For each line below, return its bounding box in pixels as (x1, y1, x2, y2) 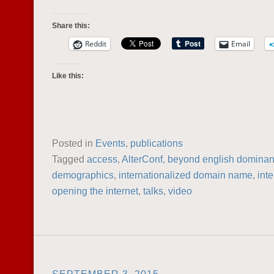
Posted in (52, 138, 95, 149)
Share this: (52, 21, 90, 30)
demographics (52, 169, 114, 180)
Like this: (52, 72, 84, 80)
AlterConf (122, 154, 163, 165)
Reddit (85, 39, 106, 49)
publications (130, 138, 183, 149)
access (87, 154, 117, 165)
